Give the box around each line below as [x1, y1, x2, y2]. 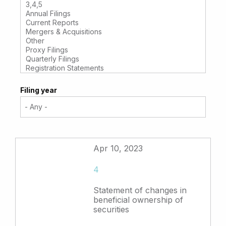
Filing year [20, 86, 57, 95]
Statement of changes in [93, 185, 187, 195]
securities [93, 204, 130, 214]
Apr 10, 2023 [93, 143, 143, 154]
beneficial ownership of [93, 194, 184, 205]
